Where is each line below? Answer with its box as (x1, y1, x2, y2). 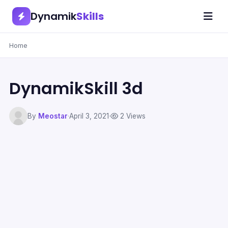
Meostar (38, 111, 68, 120)
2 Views (118, 111, 146, 120)
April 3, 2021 (69, 111, 109, 120)
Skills (76, 9, 104, 23)
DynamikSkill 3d (9, 77, 143, 100)
